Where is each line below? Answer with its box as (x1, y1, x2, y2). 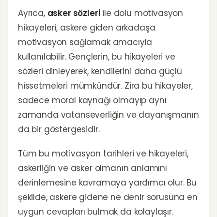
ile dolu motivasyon (100, 7, 184, 19)
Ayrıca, (18, 7, 47, 19)
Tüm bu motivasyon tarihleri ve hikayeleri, (18, 148, 188, 159)
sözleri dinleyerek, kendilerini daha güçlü (18, 65, 182, 77)
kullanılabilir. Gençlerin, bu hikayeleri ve (18, 51, 175, 62)
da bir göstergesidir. (18, 124, 100, 135)
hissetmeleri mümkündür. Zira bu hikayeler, (18, 80, 193, 92)
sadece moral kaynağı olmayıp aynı (18, 94, 167, 106)
